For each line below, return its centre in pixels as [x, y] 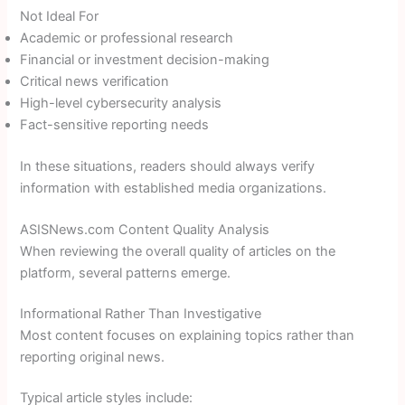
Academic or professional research [127, 38]
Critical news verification [95, 82]
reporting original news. [93, 357]
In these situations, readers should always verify [168, 167]
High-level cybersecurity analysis [121, 104]
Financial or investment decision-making [145, 60]
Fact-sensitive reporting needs [115, 125]
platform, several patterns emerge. [126, 273]
